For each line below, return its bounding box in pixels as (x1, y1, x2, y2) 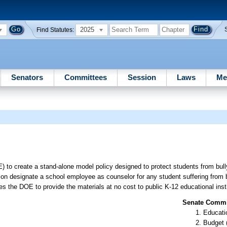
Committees (64, 72, 107, 82)
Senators (11, 72, 44, 82)
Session (127, 72, 156, 82)
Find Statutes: (36, 26, 74, 33)
